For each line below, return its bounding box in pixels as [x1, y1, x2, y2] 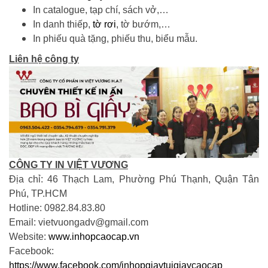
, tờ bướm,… [116, 19, 170, 29]
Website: [9, 231, 48, 242]
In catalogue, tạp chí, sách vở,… [33, 4, 169, 15]
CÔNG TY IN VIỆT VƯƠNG [9, 159, 128, 170]
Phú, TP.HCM [9, 188, 67, 199]
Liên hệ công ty [9, 53, 79, 64]
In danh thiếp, [33, 19, 93, 29]
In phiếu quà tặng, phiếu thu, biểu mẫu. [33, 33, 197, 44]
